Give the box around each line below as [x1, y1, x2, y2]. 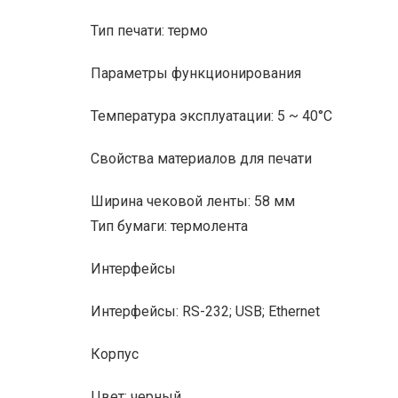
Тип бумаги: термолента [91, 218, 248, 235]
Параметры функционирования [91, 65, 301, 83]
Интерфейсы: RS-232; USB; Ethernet [91, 303, 320, 321]
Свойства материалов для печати [91, 150, 312, 168]
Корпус [91, 346, 139, 363]
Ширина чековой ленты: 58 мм [91, 193, 295, 211]
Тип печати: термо [91, 22, 208, 40]
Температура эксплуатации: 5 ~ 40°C [91, 107, 332, 125]
